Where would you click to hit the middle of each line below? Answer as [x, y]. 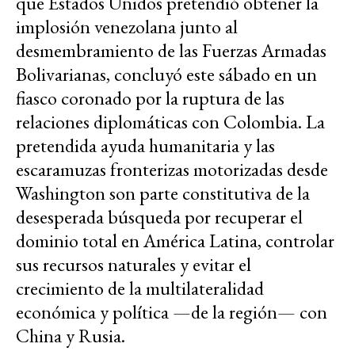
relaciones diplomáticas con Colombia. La [170, 121]
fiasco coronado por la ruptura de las [150, 97]
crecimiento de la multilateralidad [140, 288]
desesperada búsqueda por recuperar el [159, 216]
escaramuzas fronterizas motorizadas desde [172, 169]
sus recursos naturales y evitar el [134, 264]
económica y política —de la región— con [172, 311]
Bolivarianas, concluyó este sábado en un [166, 74]
